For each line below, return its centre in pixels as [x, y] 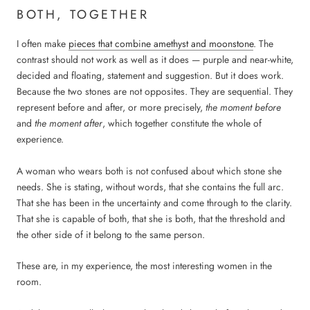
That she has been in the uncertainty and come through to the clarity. [154, 202]
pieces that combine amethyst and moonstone [161, 44]
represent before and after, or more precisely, [111, 108]
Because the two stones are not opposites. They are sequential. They [155, 92]
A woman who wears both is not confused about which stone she [149, 171]
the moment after [69, 124]
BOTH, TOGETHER [83, 15]
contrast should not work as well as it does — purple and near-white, [155, 60]
